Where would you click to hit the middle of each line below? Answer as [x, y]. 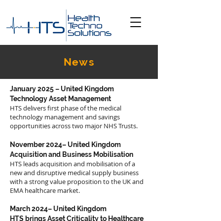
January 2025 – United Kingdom [62, 89]
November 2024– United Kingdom [65, 145]
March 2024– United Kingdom [58, 209]
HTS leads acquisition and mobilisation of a [73, 164]
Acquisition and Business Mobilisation [72, 154]
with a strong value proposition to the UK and [77, 182]
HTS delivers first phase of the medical [66, 108]
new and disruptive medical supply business [74, 173]
